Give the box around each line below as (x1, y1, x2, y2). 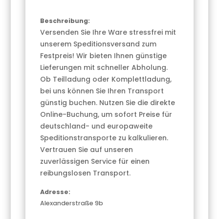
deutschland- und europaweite (40, 121, 153, 131)
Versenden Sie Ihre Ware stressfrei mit (40, 27, 176, 38)
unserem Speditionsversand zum (40, 39, 157, 49)
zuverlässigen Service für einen (40, 156, 150, 167)
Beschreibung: (40, 17, 90, 25)
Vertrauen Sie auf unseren (40, 145, 133, 155)
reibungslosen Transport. (40, 168, 131, 178)
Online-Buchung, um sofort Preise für (40, 109, 173, 120)
